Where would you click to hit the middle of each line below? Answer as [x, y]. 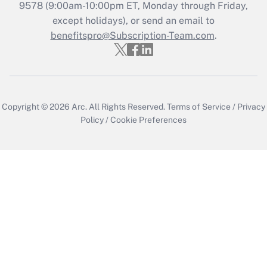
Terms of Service [199, 106]
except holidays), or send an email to [133, 20]
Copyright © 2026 [37, 106]
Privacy [251, 106]
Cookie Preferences [148, 119]
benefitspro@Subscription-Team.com [132, 35]
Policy [92, 119]
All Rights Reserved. [127, 106]
